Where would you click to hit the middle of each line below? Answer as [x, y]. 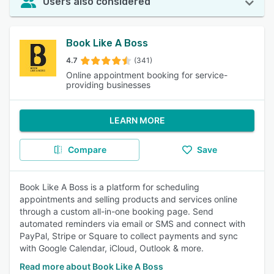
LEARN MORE [137, 120]
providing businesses [108, 85]
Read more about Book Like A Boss [91, 266]
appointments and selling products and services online [128, 199]
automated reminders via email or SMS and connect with [132, 224]
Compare [87, 150]
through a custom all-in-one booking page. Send [117, 211]
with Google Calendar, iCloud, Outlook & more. [112, 248]
